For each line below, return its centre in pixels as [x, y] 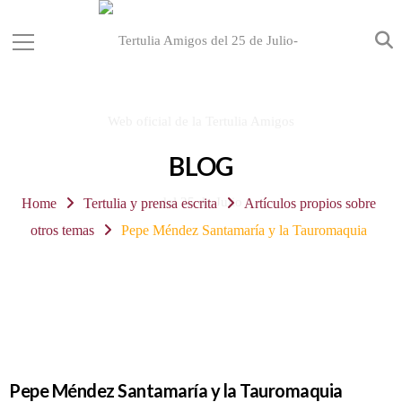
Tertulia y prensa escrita [150, 203]
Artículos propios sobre [310, 203]
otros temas [63, 230]
